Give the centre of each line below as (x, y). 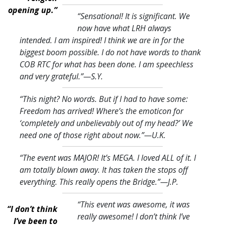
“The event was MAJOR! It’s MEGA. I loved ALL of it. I (108, 157)
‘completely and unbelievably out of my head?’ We (106, 123)
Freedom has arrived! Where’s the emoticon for (101, 111)
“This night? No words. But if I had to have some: (104, 99)
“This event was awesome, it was (133, 204)
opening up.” (32, 10)
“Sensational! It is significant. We (133, 16)
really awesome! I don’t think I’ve (133, 216)
